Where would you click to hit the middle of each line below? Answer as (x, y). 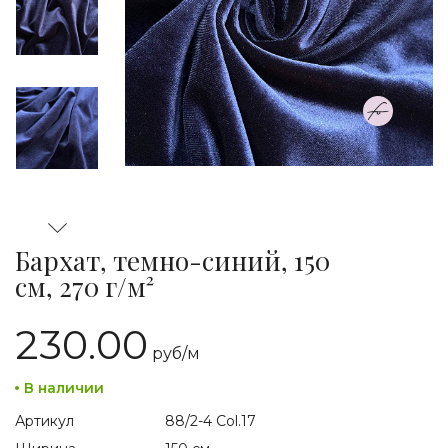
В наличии (64, 388)
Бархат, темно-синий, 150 (172, 260)
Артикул (44, 421)
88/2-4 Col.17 (210, 421)
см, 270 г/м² (84, 286)
